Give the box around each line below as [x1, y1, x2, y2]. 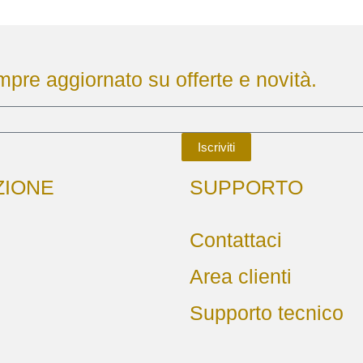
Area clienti [190, 264, 292, 288]
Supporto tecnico [190, 301, 344, 324]
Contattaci [190, 228, 282, 251]
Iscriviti [198, 139, 235, 154]
